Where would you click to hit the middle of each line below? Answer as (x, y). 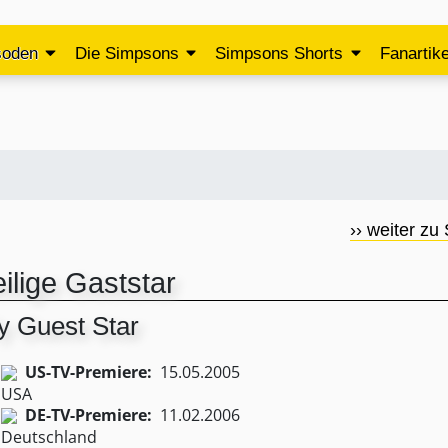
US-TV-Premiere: (88, 372)
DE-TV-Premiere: (88, 415)
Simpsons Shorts (279, 53)
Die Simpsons (126, 53)
